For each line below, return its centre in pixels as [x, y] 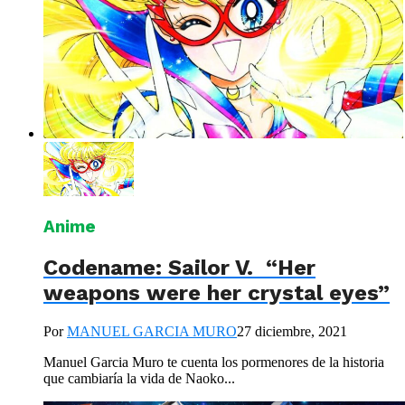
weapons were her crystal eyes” [217, 292]
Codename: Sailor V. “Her [179, 267]
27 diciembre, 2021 [292, 331]
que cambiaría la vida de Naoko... [139, 378]
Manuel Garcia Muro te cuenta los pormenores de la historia [214, 362]
